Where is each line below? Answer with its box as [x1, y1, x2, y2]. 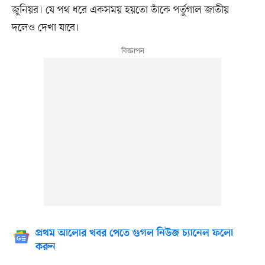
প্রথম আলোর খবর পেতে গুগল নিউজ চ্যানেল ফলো [35, 227, 233, 240]
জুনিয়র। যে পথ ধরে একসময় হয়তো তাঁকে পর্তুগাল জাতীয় [11, 2, 229, 17]
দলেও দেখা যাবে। [11, 20, 79, 35]
